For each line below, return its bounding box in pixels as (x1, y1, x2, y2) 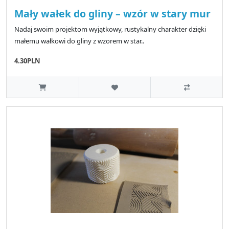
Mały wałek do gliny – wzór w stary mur (14, 6, 211, 20)
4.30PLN (14, 56, 40, 65)
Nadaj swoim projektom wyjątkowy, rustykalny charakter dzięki (14, 24, 206, 34)
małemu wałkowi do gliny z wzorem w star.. (14, 36, 144, 45)
